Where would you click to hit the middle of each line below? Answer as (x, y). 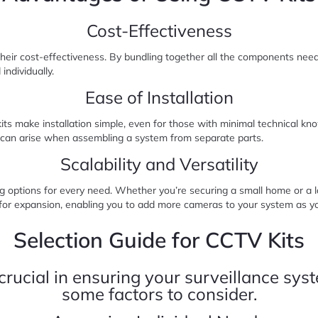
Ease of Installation (159, 97)
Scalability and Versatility (159, 164)
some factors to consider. (159, 294)
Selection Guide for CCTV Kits (159, 240)
